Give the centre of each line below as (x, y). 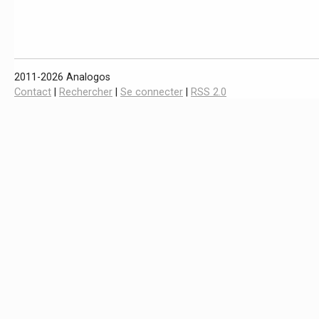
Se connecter (152, 92)
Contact (33, 92)
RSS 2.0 (209, 92)
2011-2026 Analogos (62, 77)
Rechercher (86, 92)
